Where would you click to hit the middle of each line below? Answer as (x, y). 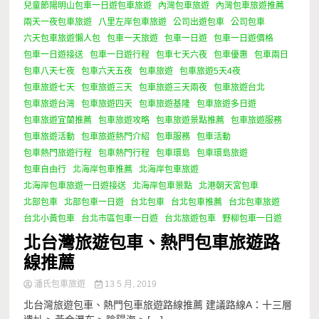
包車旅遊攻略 (124, 121)
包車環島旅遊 (223, 153)
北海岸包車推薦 (103, 170)
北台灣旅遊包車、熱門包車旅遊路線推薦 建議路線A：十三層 (158, 305)
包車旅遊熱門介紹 (116, 137)
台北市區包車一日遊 (120, 219)
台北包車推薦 (197, 203)
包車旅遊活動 (49, 137)
